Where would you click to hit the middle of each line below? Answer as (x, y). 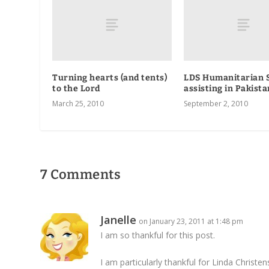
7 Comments (81, 174)
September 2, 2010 (216, 103)
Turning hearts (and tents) (110, 77)
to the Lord (76, 88)
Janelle (119, 219)
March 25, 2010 (78, 103)
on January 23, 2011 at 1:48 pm (191, 221)
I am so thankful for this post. (158, 235)
